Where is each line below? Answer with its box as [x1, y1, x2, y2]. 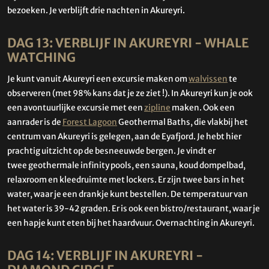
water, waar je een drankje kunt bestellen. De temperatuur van [7, 189, 248, 200]
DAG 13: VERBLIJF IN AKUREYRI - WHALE [7, 35, 249, 51]
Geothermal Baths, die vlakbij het [117, 117, 248, 128]
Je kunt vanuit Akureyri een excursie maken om [7, 74, 189, 85]
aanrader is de [7, 117, 62, 128]
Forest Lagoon [62, 117, 117, 128]
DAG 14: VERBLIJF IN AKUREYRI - [7, 248, 203, 264]
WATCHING [7, 49, 76, 65]
